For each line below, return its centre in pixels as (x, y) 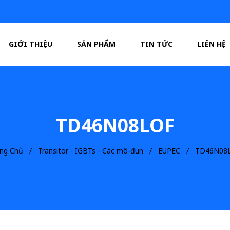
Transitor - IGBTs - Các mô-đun (91, 151)
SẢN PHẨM (97, 44)
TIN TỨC (157, 44)
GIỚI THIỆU (31, 44)
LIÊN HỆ (212, 44)
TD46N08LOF (115, 125)
